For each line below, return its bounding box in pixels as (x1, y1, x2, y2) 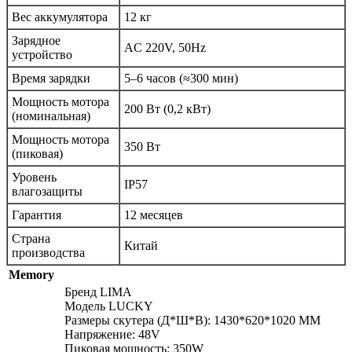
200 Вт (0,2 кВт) (124, 101, 211, 115)
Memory (9, 267, 54, 281)
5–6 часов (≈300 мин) (124, 71, 238, 85)
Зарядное (12, 33, 60, 47)
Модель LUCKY (64, 299, 153, 313)
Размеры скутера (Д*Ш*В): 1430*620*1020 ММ (64, 313, 321, 327)
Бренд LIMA (64, 284, 132, 299)
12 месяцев (124, 207, 183, 222)
